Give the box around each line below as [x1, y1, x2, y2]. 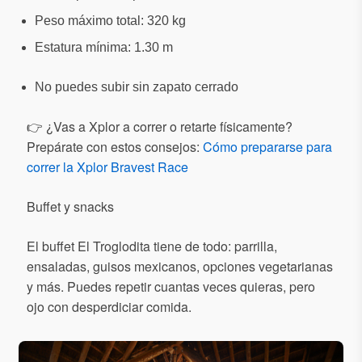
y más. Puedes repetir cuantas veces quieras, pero [27, 276, 315, 296]
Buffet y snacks [27, 196, 114, 216]
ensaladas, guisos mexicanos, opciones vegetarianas [27, 256, 333, 276]
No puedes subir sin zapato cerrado [35, 79, 238, 94]
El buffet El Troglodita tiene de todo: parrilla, [27, 236, 277, 255]
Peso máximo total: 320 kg [35, 13, 186, 27]
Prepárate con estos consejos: [27, 137, 203, 156]
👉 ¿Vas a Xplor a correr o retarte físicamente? [27, 116, 293, 136]
